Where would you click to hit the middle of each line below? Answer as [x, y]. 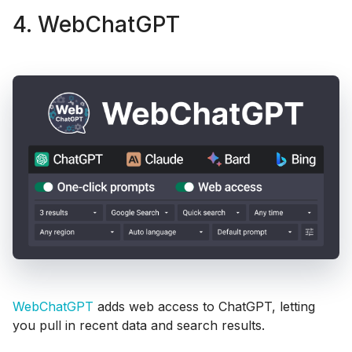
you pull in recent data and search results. [139, 325]
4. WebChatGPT [96, 24]
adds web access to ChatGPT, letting [204, 306]
